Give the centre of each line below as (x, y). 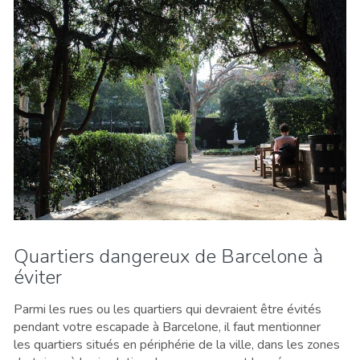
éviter (38, 277)
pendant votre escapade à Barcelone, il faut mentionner (167, 327)
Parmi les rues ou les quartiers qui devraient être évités (168, 309)
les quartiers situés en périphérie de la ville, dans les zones (177, 344)
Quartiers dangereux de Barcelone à (168, 256)
